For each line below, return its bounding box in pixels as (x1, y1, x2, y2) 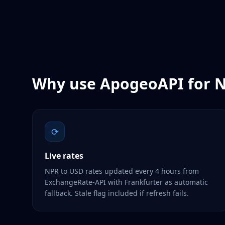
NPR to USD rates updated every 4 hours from (45, 166, 199, 176)
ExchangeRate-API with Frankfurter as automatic (45, 177, 208, 187)
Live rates (45, 150, 83, 161)
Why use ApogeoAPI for (32, 73, 214, 94)
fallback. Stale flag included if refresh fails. (45, 188, 189, 198)
